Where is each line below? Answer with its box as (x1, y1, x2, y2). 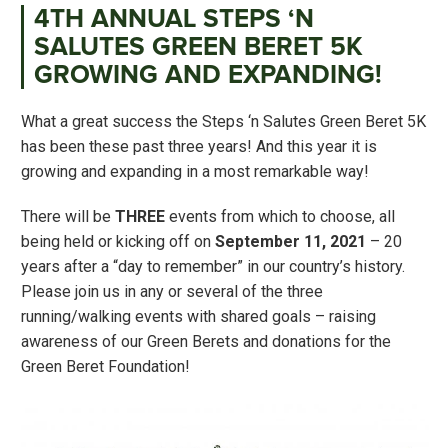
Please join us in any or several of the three (21, 282, 323, 302)
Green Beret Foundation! (21, 357, 190, 377)
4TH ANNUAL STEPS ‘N (34, 6, 314, 33)
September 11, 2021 (215, 232, 366, 252)
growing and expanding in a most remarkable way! (21, 162, 369, 182)
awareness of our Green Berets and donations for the (21, 332, 391, 352)
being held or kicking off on (21, 232, 215, 252)
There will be (21, 207, 115, 227)
